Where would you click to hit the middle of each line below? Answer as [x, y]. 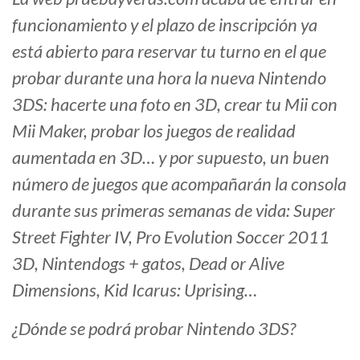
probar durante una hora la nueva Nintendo [169, 78]
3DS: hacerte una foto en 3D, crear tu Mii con [175, 104]
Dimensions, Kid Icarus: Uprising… [135, 290]
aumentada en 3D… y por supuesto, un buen [171, 157]
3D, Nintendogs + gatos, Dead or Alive [148, 264]
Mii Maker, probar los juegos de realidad [154, 131]
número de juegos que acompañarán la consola [179, 184]
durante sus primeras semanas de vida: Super [174, 211]
